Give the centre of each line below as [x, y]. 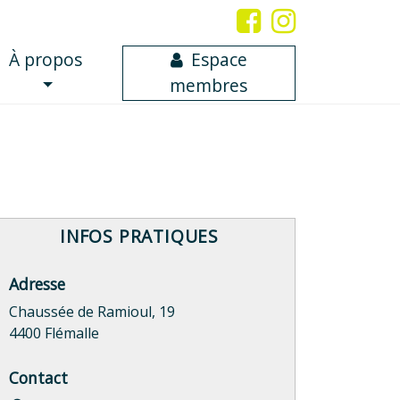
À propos [46, 60]
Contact [38, 378]
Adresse [37, 284]
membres [209, 86]
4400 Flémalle [54, 333]
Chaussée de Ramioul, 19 [92, 312]
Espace [220, 60]
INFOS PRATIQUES [139, 237]
